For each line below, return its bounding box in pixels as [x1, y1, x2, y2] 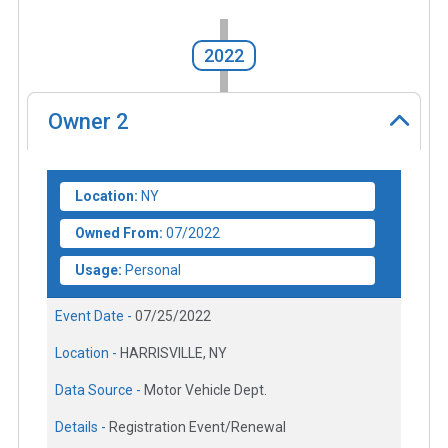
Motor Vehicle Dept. [144, 382, 267, 399]
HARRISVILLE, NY [120, 345, 227, 362]
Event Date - [55, 308, 135, 325]
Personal [125, 262, 181, 279]
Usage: [75, 262, 122, 279]
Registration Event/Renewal [109, 419, 286, 436]
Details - [55, 419, 109, 436]
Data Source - [55, 382, 144, 399]
